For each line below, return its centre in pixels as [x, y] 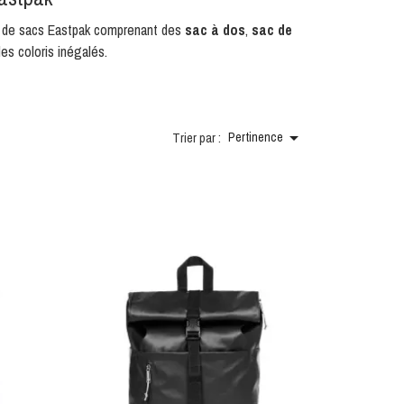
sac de [271, 30]
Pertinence [256, 137]
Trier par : [197, 138]
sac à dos [215, 30]
